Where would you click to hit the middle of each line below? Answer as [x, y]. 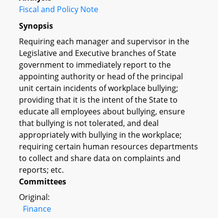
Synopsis [36, 26]
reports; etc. [41, 170]
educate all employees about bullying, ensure [102, 111]
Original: [34, 197]
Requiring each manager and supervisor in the [104, 41]
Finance [37, 209]
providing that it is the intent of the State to [98, 100]
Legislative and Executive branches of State [98, 53]
